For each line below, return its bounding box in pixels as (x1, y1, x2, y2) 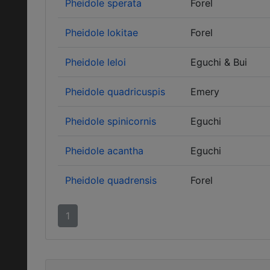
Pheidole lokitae (65, 27, 138, 39)
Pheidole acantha (65, 145, 143, 157)
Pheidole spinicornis (65, 115, 156, 127)
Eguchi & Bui (190, 56, 247, 68)
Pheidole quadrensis (65, 174, 157, 186)
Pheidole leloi (65, 56, 126, 68)
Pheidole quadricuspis (65, 86, 165, 98)
